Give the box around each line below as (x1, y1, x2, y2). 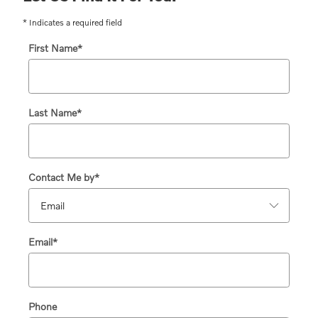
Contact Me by (28, 170, 94, 183)
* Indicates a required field (23, 16, 122, 28)
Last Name (28, 106, 77, 119)
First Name (28, 41, 77, 54)
